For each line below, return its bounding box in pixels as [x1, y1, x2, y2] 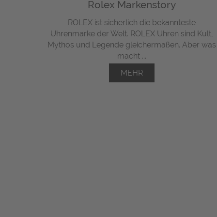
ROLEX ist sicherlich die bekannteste [68, 18, 196, 28]
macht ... [117, 51, 147, 61]
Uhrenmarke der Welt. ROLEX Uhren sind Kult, [50, 29, 214, 39]
